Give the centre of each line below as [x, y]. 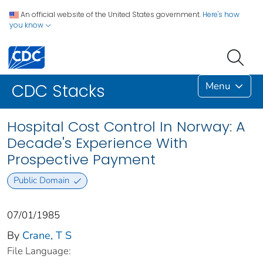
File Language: [39, 251]
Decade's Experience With [97, 143]
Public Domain [41, 181]
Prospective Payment [81, 160]
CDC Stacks [58, 92]
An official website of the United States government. [111, 14]
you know [27, 25]
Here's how [221, 14]
